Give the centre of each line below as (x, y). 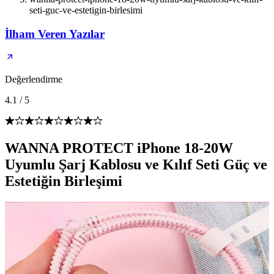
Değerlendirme (34, 80)
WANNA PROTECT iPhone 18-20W (119, 148)
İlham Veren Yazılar (55, 34)
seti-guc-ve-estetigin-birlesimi (86, 10)
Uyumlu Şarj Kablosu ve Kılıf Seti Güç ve (136, 165)
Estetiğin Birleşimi (64, 181)
